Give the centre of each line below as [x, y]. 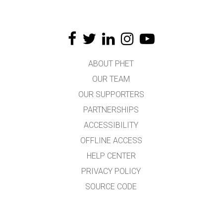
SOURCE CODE [111, 187]
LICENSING [111, 202]
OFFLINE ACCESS [111, 140]
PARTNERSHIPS [111, 110]
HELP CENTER [111, 156]
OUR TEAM [111, 79]
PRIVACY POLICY [111, 171]
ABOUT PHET [111, 64]
